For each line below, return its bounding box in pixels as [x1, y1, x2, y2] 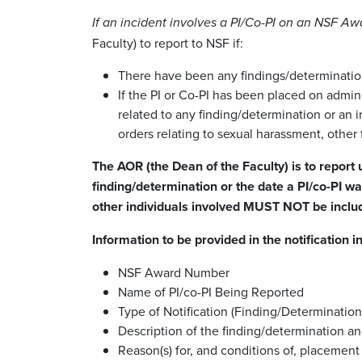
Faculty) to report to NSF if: [92, 33, 243, 52]
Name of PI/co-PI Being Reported [118, 282, 304, 301]
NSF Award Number [118, 263, 229, 281]
